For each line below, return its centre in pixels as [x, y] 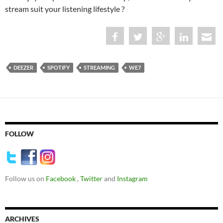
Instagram [132, 179]
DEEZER [23, 68]
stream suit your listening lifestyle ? [65, 9]
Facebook [61, 179]
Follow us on [25, 179]
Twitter [92, 179]
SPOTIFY [58, 68]
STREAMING [99, 68]
